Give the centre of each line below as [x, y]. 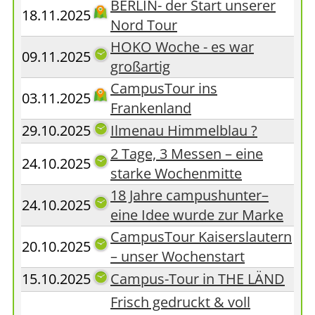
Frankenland [151, 108]
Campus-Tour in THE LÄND [198, 279]
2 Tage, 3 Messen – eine [187, 154]
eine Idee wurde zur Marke [197, 215]
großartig [140, 66]
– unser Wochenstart [178, 256]
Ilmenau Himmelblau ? [184, 130]
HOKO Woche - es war [182, 47]
